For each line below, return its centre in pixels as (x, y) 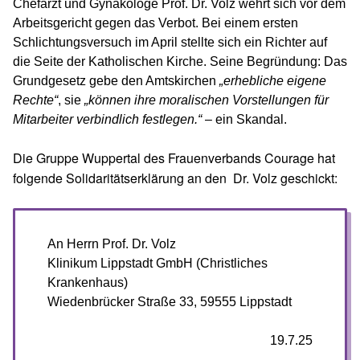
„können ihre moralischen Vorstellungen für (207, 100)
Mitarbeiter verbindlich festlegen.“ (107, 119)
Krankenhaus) (88, 282)
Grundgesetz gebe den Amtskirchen (115, 81)
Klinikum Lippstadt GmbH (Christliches (157, 263)
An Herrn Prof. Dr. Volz (112, 244)
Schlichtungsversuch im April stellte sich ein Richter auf (170, 42)
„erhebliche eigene (271, 81)
